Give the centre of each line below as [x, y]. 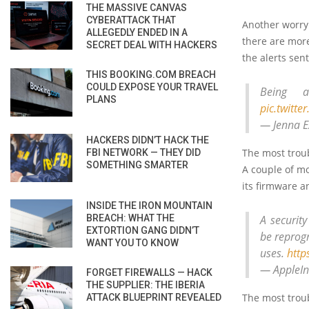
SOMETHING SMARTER [137, 165]
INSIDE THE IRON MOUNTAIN [149, 205]
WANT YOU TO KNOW [132, 242]
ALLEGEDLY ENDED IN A [137, 32]
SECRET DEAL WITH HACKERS [152, 44]
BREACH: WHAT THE [130, 218]
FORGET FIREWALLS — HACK [149, 272]
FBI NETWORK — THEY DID [143, 152]
